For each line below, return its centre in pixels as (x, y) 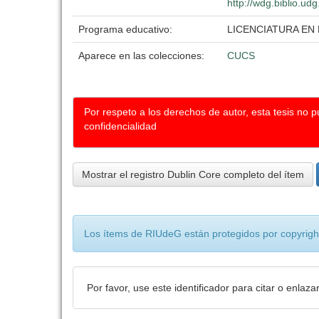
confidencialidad (120, 126)
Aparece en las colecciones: (141, 56)
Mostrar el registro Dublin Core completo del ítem (193, 174)
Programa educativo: (127, 29)
